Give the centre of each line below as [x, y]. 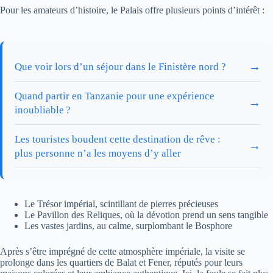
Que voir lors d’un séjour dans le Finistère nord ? [120, 66]
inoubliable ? [43, 110]
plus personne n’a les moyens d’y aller [98, 153]
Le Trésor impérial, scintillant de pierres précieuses [121, 204]
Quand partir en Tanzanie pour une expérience [115, 96]
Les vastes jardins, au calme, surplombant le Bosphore [128, 225]
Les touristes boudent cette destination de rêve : [118, 139]
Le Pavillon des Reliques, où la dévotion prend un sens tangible [146, 214]
